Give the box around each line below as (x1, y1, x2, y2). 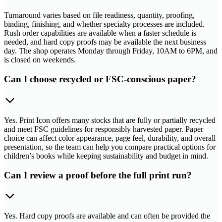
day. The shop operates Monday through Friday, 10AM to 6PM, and (4, 47, 218, 55)
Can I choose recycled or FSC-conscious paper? (4, 74, 196, 85)
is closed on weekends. (4, 55, 76, 64)
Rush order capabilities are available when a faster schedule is (4, 29, 196, 38)
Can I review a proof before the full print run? (4, 169, 192, 180)
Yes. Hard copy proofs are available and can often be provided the (4, 212, 210, 221)
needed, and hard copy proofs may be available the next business (4, 38, 206, 47)
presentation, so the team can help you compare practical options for (4, 142, 216, 151)
